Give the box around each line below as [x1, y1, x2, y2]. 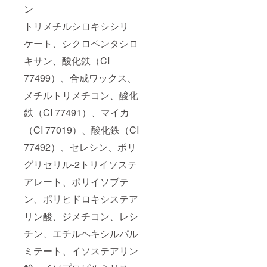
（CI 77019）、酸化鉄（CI [24, 123, 139, 137]
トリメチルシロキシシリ [24, 19, 129, 33]
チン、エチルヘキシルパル [24, 226, 138, 241]
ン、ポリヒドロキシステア [24, 192, 138, 206]
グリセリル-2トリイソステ [24, 157, 137, 172]
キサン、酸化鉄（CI [24, 54, 110, 68]
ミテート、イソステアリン [24, 244, 138, 258]
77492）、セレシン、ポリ [24, 140, 136, 154]
